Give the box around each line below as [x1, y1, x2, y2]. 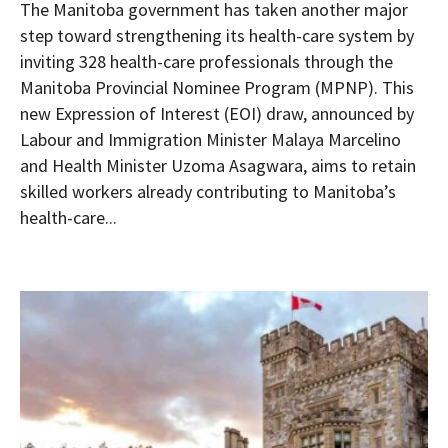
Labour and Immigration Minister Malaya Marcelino [20, 128, 401, 151]
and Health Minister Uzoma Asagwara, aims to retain [20, 154, 416, 177]
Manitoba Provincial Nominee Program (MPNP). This [20, 76, 414, 99]
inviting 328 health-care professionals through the [20, 50, 393, 73]
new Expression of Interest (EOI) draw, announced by [20, 102, 414, 125]
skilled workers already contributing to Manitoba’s [20, 180, 396, 203]
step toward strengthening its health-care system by [20, 24, 414, 47]
